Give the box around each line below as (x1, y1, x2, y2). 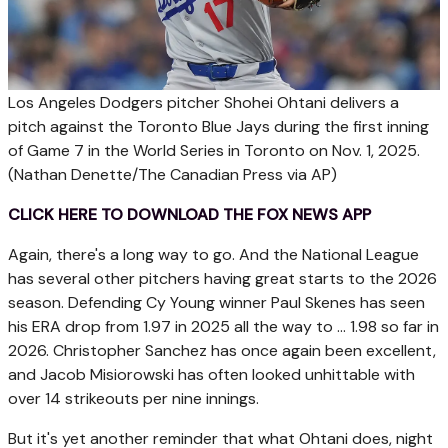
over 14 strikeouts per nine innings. (8, 388, 259, 410)
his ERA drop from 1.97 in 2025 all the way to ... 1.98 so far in (8, 316, 439, 338)
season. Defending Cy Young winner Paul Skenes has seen (8, 292, 425, 314)
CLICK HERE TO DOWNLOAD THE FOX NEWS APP (8, 204, 371, 226)
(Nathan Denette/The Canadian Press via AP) (8, 164, 337, 186)
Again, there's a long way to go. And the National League (8, 244, 419, 266)
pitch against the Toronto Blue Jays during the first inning (8, 116, 429, 138)
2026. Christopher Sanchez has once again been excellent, (8, 340, 436, 362)
